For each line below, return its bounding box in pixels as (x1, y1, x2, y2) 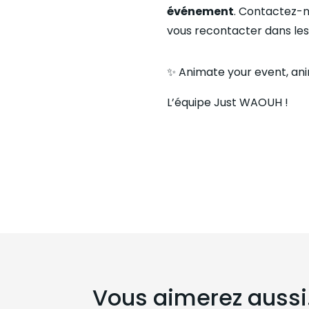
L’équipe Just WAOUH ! (166, 94, 288, 111)
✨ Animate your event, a (166, 64, 298, 81)
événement (166, 3, 234, 20)
